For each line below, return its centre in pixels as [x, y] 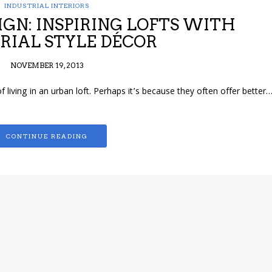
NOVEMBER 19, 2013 [47, 66]
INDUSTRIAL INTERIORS [47, 6]
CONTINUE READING [47, 136]
